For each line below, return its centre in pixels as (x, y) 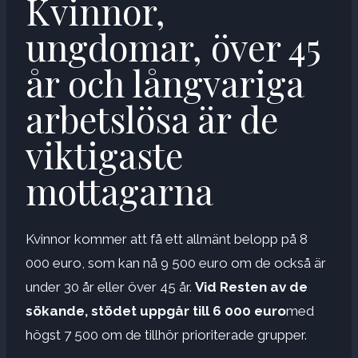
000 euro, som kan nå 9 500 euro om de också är (176, 263)
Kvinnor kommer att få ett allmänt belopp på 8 (167, 239)
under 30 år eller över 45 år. (110, 286)
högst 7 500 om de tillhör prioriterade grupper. (166, 334)
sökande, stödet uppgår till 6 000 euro (156, 310)
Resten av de (262, 286)
